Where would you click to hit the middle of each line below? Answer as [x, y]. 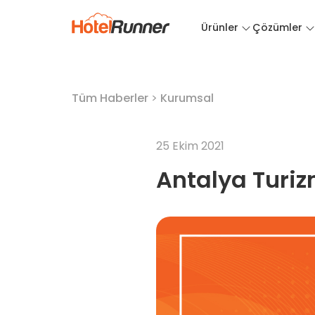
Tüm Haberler [110, 98]
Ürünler [220, 27]
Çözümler [277, 27]
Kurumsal [187, 98]
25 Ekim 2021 [190, 146]
